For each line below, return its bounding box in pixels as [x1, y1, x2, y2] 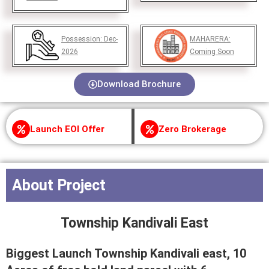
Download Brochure [97, 79, 181, 89]
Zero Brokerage [159, 123, 226, 134]
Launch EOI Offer [30, 123, 104, 134]
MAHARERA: [190, 35, 231, 43]
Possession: [61, 35, 104, 43]
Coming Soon [190, 47, 234, 56]
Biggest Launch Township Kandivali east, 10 [6, 246, 246, 261]
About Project [12, 177, 106, 194]
